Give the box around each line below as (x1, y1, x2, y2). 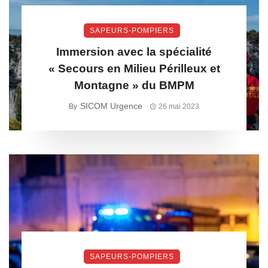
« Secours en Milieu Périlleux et (48, 62, 220, 75)
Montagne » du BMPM (74, 79, 194, 92)
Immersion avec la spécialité (56, 45, 212, 58)
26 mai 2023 (159, 102, 200, 111)
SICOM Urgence (80, 101, 142, 111)
